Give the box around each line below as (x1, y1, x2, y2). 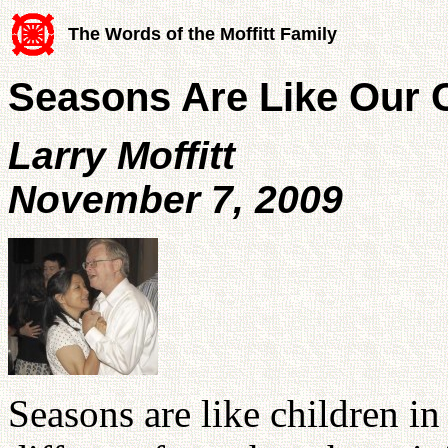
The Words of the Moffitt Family (68, 24, 337, 44)
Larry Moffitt (8, 133, 235, 177)
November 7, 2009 (8, 177, 343, 221)
